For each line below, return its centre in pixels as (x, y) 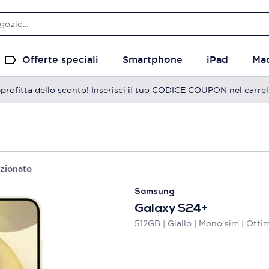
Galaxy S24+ (171, 209)
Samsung (154, 192)
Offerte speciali (60, 60)
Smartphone (153, 60)
